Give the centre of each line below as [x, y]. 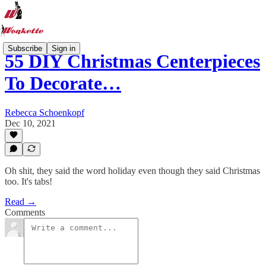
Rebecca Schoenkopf [45, 112]
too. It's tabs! [28, 181]
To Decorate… [63, 83]
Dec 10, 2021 [30, 123]
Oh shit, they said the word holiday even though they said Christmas [132, 171]
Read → [20, 202]
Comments [25, 212]
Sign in [64, 48]
